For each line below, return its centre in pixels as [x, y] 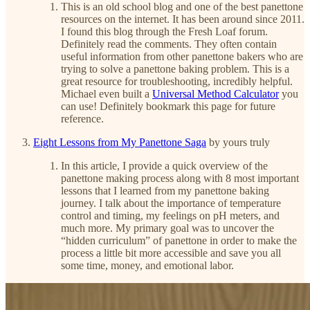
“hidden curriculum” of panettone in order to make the [179, 240]
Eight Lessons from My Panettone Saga [120, 142]
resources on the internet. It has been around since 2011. [183, 19]
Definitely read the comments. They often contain [169, 44]
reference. [82, 118]
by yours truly [238, 142]
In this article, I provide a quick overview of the [164, 165]
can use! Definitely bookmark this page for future [168, 106]
